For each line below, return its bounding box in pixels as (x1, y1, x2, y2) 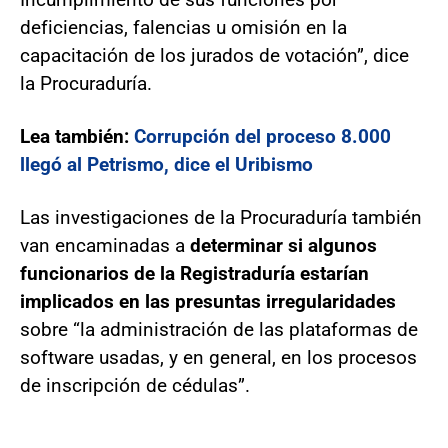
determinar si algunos (190, 233, 377, 257)
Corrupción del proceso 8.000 (134, 124, 391, 148)
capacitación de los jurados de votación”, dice (20, 43, 409, 67)
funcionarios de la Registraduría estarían (20, 261, 369, 285)
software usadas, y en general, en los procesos (20, 345, 417, 369)
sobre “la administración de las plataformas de (20, 317, 418, 341)
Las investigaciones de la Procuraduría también (20, 205, 422, 229)
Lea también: (20, 124, 134, 148)
